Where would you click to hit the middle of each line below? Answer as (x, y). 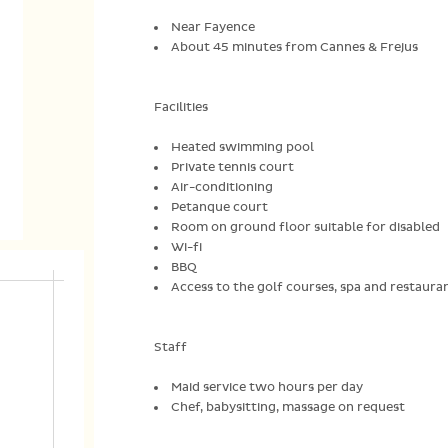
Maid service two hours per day (267, 387)
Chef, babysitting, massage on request (288, 407)
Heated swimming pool (242, 147)
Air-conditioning (222, 187)
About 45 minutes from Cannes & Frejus (294, 47)
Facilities (181, 107)
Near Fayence (213, 27)
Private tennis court (232, 167)
